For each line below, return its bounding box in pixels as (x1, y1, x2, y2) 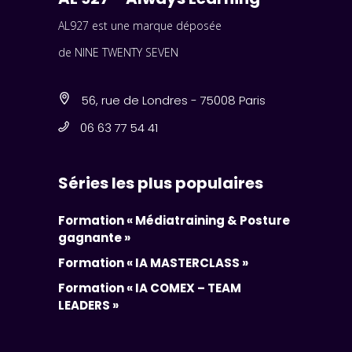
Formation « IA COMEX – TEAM (58, 279, 241, 296)
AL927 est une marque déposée (58, 18, 222, 34)
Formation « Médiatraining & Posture (58, 211, 290, 229)
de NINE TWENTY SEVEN (58, 45, 178, 60)
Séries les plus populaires (58, 171, 263, 194)
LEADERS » (58, 296, 119, 313)
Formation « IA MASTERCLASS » (58, 254, 248, 271)
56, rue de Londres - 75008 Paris (82, 91, 266, 108)
